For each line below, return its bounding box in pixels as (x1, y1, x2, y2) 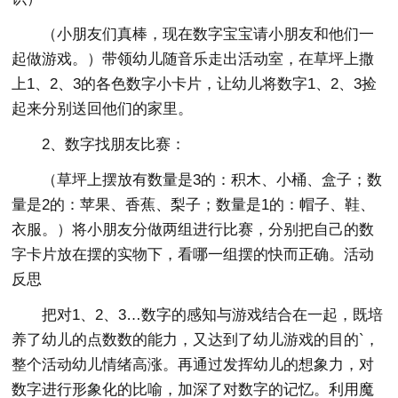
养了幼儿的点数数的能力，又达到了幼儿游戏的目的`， (12, 331, 380, 348)
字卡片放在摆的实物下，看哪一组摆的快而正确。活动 (12, 246, 375, 263)
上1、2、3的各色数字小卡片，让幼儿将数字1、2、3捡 (12, 76, 378, 92)
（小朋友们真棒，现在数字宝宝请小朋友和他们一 (42, 26, 375, 43)
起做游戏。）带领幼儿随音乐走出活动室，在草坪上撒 (12, 51, 375, 68)
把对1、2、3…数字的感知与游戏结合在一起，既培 (42, 306, 384, 323)
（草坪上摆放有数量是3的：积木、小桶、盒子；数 (42, 171, 383, 188)
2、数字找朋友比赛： (42, 136, 187, 153)
